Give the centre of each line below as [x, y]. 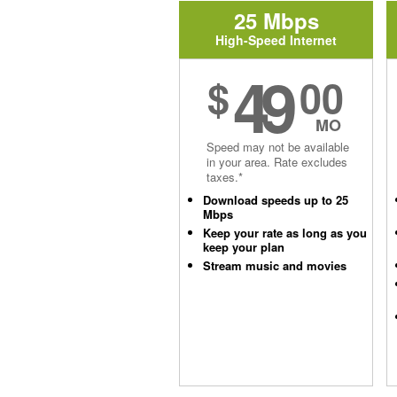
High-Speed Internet [276, 40]
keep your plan [244, 247]
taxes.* [225, 177]
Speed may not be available [278, 147]
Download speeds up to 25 [276, 200]
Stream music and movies [275, 265]
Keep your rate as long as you [285, 233]
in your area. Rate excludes [277, 162]
